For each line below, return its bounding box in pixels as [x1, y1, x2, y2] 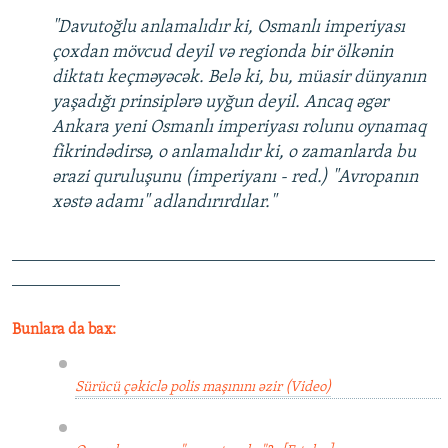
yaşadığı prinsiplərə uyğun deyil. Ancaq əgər [52, 93, 388, 113]
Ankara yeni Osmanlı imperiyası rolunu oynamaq [52, 118, 426, 138]
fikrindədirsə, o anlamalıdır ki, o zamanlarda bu [52, 143, 416, 163]
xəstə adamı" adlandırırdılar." [52, 193, 276, 213]
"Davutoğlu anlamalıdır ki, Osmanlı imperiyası [52, 18, 405, 38]
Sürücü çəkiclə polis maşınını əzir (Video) [74, 380, 331, 396]
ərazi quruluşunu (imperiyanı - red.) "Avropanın [52, 168, 418, 188]
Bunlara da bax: [12, 322, 116, 339]
